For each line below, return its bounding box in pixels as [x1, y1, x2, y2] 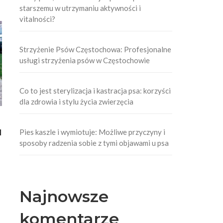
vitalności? [19, 14, 56, 23]
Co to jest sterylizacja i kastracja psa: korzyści [19, 86, 171, 95]
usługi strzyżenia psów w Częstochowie [19, 55, 150, 65]
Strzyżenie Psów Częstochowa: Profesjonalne [19, 44, 172, 54]
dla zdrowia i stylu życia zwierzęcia [19, 97, 134, 106]
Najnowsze [19, 186, 109, 206]
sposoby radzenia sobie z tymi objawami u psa [19, 138, 169, 147]
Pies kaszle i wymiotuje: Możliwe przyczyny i [19, 127, 166, 136]
